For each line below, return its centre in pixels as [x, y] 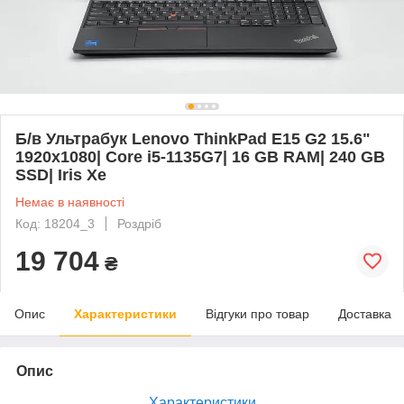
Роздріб [139, 223]
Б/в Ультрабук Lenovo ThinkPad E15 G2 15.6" [193, 138]
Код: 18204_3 [55, 223]
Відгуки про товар [257, 313]
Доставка [365, 313]
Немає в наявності [70, 202]
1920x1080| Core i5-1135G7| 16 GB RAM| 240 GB [200, 156]
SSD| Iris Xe [61, 174]
